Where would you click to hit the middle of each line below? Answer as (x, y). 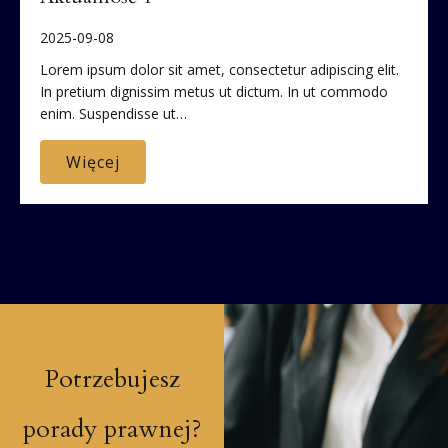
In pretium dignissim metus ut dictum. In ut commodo (214, 92)
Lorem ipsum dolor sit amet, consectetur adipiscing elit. (219, 70)
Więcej (93, 162)
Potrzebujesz (112, 379)
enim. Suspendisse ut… (113, 114)
